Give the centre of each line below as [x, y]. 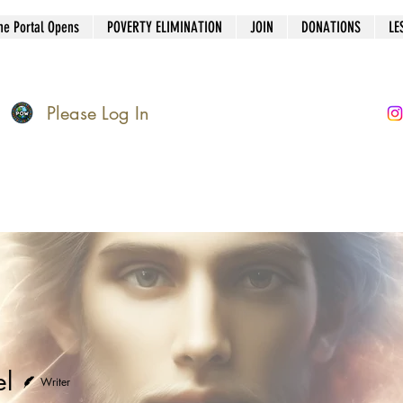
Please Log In [98, 113]
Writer [55, 381]
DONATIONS [331, 27]
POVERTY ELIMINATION [165, 27]
